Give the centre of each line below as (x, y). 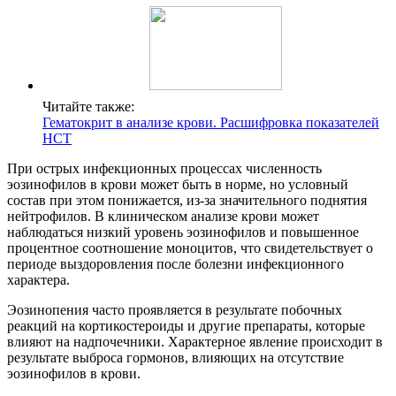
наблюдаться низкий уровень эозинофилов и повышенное (183, 232)
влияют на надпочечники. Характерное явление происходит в (195, 342)
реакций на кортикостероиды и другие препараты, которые (186, 326)
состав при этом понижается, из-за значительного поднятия (187, 201)
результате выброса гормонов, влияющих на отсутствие (175, 358)
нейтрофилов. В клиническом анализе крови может (163, 217)
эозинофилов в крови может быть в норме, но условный (178, 185)
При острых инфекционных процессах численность (164, 169)
